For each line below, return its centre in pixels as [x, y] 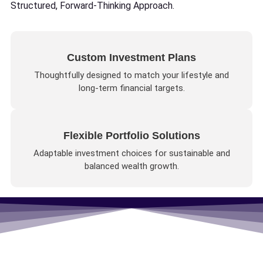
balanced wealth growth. [131, 166]
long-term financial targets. [131, 88]
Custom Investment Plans [131, 58]
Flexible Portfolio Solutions [131, 136]
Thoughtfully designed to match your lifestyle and [131, 75]
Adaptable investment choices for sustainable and [131, 154]
